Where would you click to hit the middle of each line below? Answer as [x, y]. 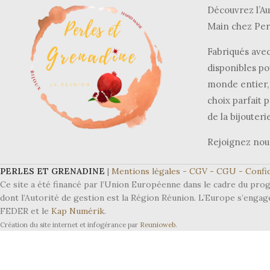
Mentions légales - [150, 171]
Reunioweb [158, 224]
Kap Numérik [78, 211]
